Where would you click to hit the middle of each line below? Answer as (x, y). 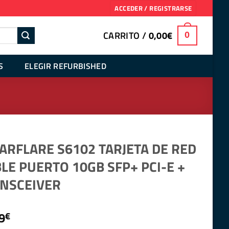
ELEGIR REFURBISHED (65, 66)
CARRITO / (126, 35)
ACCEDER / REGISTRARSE (153, 8)
